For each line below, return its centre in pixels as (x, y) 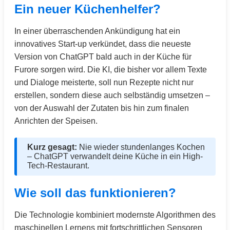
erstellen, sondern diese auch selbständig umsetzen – (112, 95)
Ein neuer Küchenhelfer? (88, 9)
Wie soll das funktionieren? (95, 193)
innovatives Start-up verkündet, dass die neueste (103, 44)
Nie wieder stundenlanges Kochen (141, 147)
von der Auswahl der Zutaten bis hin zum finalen (102, 108)
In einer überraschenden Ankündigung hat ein (97, 31)
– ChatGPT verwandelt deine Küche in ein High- (115, 156)
